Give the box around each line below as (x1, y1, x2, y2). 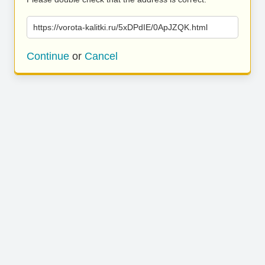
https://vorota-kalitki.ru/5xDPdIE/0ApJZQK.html (33, 22, 208, 32)
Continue (27, 50, 69, 62)
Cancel (85, 50, 118, 62)
